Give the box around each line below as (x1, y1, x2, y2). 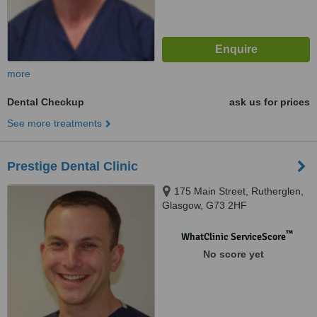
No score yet (202, 248, 264, 260)
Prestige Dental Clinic (7, 159, 138, 173)
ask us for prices (229, 96, 310, 108)
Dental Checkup (7, 96, 84, 108)
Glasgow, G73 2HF (162, 200, 247, 211)
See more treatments (7, 117, 102, 129)
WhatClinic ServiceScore (180, 231, 286, 243)
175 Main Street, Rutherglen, (174, 185, 304, 197)
